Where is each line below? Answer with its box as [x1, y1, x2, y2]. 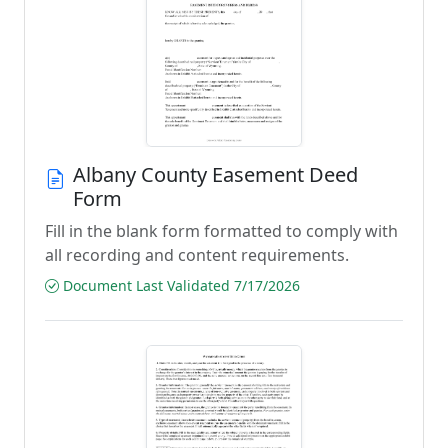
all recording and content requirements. [45, 244, 349, 266]
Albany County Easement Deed [73, 161, 358, 188]
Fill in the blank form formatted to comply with [45, 220, 398, 242]
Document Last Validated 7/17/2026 [59, 276, 300, 295]
